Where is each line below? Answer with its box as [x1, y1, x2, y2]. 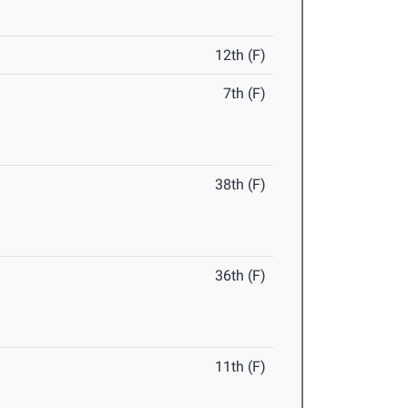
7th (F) [223, 85, 267, 103]
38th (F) [215, 176, 267, 194]
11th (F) [215, 358, 267, 376]
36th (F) [215, 267, 267, 285]
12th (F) [215, 46, 267, 65]
